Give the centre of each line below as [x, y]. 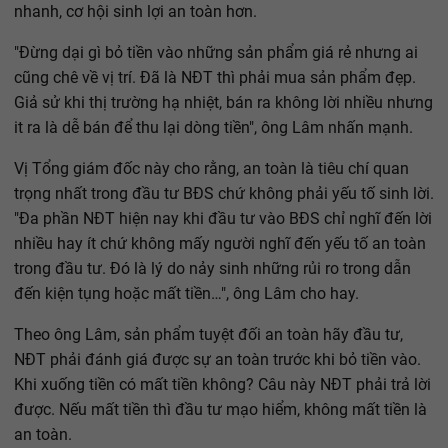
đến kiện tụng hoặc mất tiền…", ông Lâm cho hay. [186, 294]
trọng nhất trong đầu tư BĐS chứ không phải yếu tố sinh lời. [224, 194]
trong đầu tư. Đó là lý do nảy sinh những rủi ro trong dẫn [212, 269]
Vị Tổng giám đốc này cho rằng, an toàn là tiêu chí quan [211, 169]
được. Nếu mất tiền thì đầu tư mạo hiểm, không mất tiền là [220, 410]
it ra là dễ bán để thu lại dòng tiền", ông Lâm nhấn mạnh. [213, 128]
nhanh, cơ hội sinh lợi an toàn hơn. [135, 12]
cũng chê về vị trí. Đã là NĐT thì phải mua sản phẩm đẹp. [215, 78]
